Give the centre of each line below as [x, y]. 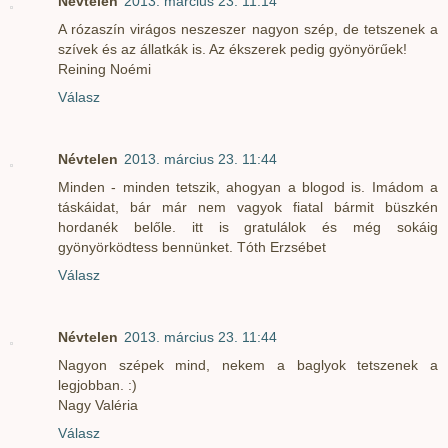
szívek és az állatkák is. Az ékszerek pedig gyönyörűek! [232, 48]
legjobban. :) [97, 384]
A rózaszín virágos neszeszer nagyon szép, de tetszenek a [248, 28]
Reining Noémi [104, 68]
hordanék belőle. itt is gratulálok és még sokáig [248, 226]
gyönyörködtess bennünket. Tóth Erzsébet [192, 246]
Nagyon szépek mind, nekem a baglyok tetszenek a [248, 364]
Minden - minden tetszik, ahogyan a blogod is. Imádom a [248, 186]
